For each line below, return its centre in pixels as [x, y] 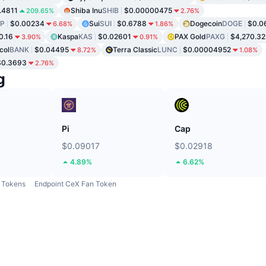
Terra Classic [135, 49]
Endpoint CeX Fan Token [75, 183]
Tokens [13, 183]
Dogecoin [206, 23]
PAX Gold [190, 36]
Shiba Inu [86, 10]
